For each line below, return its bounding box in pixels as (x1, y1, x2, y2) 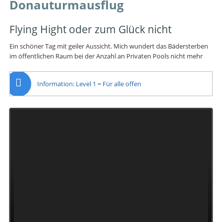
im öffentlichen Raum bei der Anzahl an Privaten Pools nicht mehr (9, 52, 203, 61)
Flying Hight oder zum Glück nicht (9, 22, 171, 36)
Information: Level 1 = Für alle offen (37, 79, 142, 88)
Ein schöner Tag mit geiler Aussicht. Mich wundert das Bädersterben (9, 42, 208, 51)
